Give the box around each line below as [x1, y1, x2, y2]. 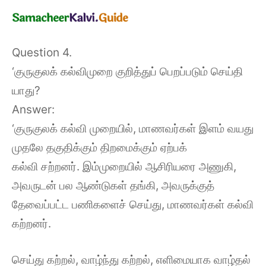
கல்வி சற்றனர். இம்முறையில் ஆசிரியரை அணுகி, [12, 160, 236, 173]
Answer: [12, 103, 55, 116]
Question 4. [12, 46, 72, 59]
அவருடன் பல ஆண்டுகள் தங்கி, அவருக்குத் [12, 179, 214, 192]
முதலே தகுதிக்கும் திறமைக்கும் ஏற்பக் [12, 141, 187, 154]
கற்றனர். [12, 217, 51, 230]
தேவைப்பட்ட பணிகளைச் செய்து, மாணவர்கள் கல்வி [12, 198, 254, 211]
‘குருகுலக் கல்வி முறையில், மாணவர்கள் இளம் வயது [12, 122, 254, 135]
